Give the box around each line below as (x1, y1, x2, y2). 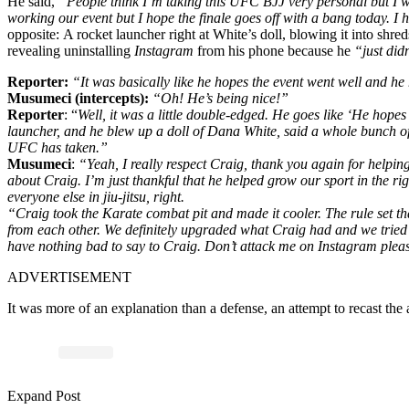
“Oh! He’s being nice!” (152, 89, 288, 106)
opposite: (7, 26, 63, 42)
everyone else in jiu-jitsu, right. (7, 188, 184, 204)
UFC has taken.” (7, 139, 108, 155)
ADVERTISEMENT (7, 268, 131, 285)
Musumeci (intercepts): (7, 89, 149, 106)
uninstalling (60, 42, 134, 58)
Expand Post (7, 387, 80, 404)
